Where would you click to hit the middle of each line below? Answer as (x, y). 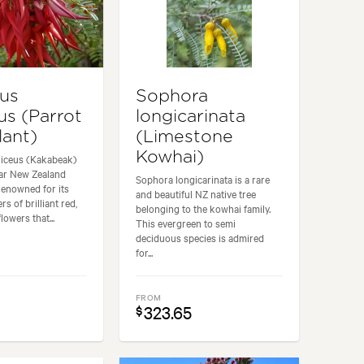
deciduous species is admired (200, 237)
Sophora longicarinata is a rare (203, 178)
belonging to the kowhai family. (204, 208)
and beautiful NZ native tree (196, 193)
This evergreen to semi (186, 222)
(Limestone (185, 136)
